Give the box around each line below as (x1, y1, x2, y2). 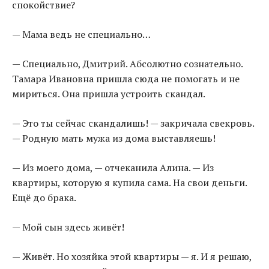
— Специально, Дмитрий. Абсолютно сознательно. (12, 57, 243, 71)
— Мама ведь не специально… (12, 28, 151, 41)
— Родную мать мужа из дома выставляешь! (12, 131, 216, 145)
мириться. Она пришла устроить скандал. (12, 87, 205, 101)
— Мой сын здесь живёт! (12, 220, 124, 234)
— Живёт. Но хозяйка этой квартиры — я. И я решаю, (12, 250, 252, 264)
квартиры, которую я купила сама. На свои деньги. (12, 176, 247, 190)
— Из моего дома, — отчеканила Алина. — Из (12, 161, 214, 175)
